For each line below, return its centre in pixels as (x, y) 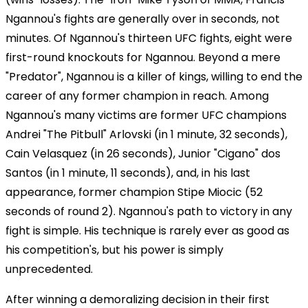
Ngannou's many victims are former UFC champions (146, 115)
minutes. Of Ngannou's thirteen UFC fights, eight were (149, 38)
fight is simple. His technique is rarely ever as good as (147, 230)
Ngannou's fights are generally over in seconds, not (143, 19)
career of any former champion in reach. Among (137, 96)
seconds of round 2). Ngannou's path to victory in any (149, 211)
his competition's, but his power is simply (114, 250)
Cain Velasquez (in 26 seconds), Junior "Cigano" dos (143, 153)
